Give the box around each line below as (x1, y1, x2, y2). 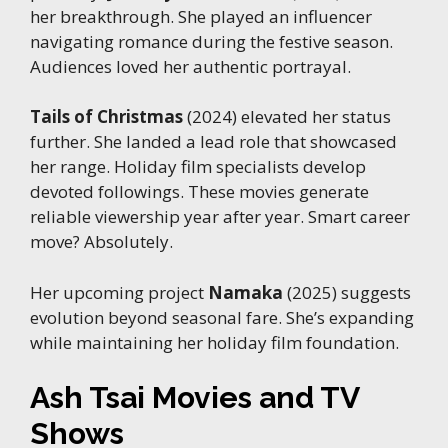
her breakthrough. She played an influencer (30, 4, 372, 28)
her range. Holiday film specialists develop (30, 155, 366, 179)
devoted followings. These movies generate (30, 180, 369, 204)
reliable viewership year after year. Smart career (30, 205, 410, 229)
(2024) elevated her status (183, 105, 391, 129)
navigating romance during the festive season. (30, 29, 393, 53)
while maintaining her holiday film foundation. (30, 330, 399, 354)
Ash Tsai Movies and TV (30, 380, 359, 416)
